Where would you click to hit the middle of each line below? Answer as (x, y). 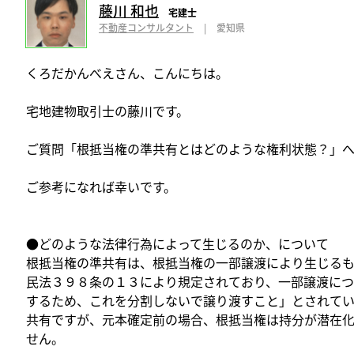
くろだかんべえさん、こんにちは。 (127, 72)
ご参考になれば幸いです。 (101, 186)
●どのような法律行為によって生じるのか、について (177, 243)
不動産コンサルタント (146, 28)
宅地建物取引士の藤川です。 (107, 110)
